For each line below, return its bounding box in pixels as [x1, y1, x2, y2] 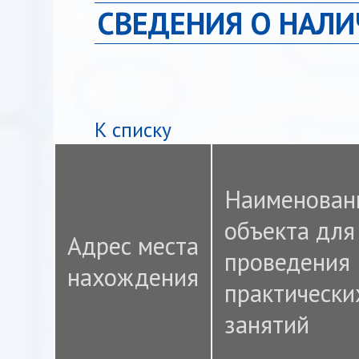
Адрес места [67, 230, 200, 262]
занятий [224, 309, 310, 341]
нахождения [67, 261, 200, 293]
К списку [95, 116, 172, 143]
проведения [224, 246, 351, 278]
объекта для [224, 215, 356, 247]
